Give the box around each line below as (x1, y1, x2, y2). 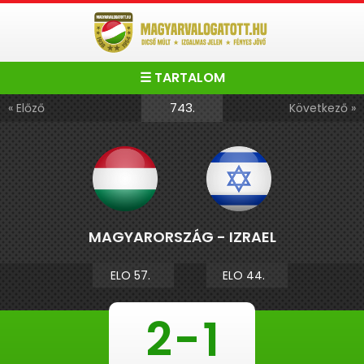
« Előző (8, 100, 45, 116)
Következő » (289, 100, 356, 116)
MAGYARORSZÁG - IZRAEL (88, 227, 276, 247)
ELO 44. (223, 267, 271, 284)
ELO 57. (110, 267, 157, 284)
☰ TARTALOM (139, 68, 225, 87)
